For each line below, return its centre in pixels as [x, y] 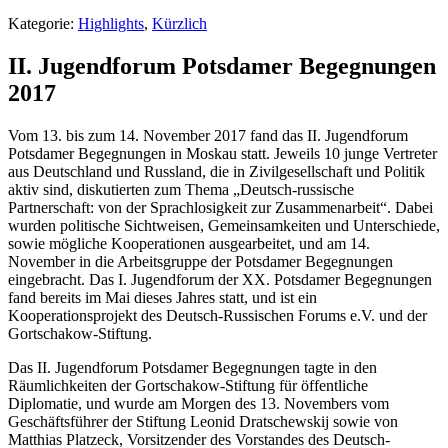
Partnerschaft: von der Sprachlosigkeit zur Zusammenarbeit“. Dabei [220, 207]
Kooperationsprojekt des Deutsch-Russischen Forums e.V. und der [217, 315]
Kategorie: [43, 23]
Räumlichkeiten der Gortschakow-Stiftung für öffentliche [188, 385]
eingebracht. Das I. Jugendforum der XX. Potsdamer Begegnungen [220, 279]
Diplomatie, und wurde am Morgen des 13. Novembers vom [198, 403]
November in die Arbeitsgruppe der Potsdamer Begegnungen [200, 261]
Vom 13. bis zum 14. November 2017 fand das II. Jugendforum [208, 135]
